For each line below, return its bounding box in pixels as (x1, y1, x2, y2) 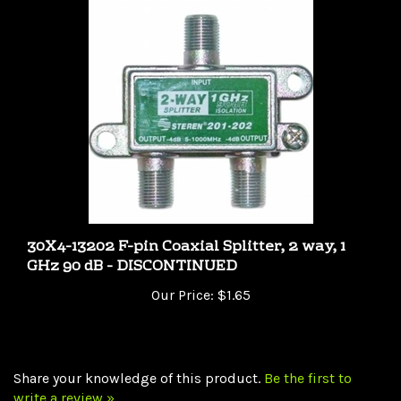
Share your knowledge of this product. (13, 350, 264, 368)
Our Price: (150, 267, 214, 285)
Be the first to (264, 350, 352, 368)
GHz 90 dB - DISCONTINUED (27, 235, 237, 260)
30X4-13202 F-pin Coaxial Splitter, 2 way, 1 (27, 215, 346, 241)
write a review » (13, 370, 115, 388)
